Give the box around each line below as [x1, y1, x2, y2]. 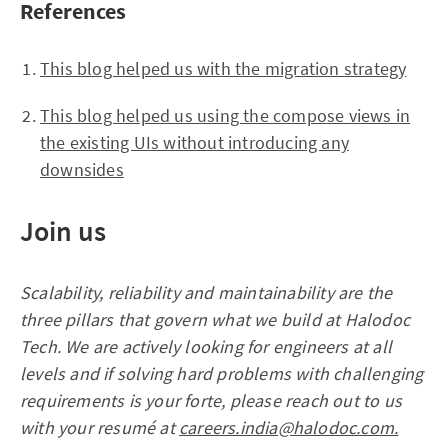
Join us [20, 213, 106, 250]
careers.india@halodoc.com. [179, 416, 399, 440]
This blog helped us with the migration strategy [40, 57, 407, 81]
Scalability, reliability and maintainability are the [20, 281, 393, 305]
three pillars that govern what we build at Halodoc [20, 308, 411, 332]
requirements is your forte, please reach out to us [20, 389, 403, 413]
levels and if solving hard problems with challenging [20, 362, 424, 386]
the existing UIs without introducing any [40, 131, 349, 155]
